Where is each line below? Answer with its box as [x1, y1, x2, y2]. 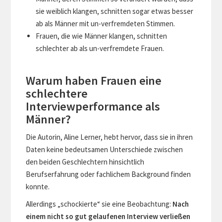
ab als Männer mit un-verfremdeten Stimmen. [36, 18, 175, 28]
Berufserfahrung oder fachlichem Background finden [26, 169, 191, 179]
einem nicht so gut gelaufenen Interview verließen [26, 211, 191, 221]
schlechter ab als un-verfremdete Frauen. [36, 43, 165, 53]
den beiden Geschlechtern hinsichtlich [26, 157, 145, 166]
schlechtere [26, 85, 88, 101]
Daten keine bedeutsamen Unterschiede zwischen [26, 144, 183, 154]
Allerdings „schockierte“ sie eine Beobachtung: [26, 199, 173, 209]
